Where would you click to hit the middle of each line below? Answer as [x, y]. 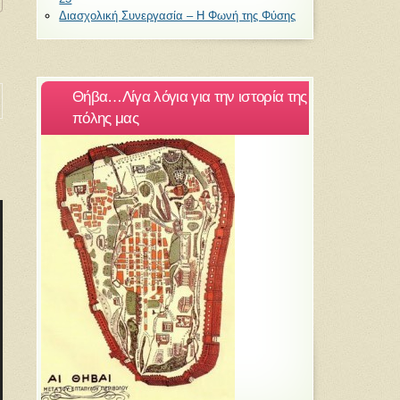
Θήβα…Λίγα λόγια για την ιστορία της [189, 97]
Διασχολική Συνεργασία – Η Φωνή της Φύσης [178, 15]
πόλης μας [105, 119]
